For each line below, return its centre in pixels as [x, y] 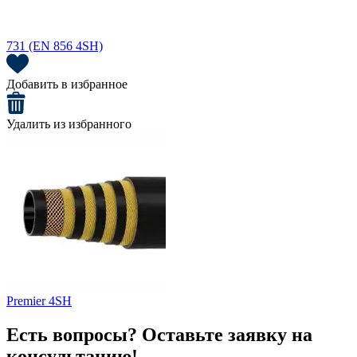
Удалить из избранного [69, 124]
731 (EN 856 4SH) [55, 45]
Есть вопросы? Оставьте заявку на [159, 334]
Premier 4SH [39, 300]
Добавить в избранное [67, 84]
